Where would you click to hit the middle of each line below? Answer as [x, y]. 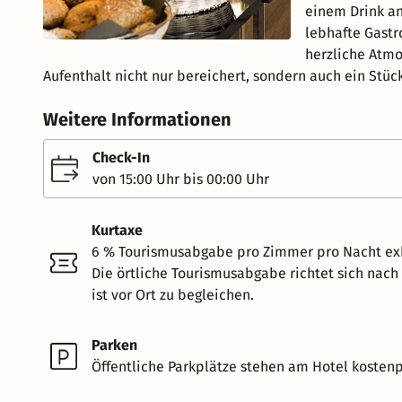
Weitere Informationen [137, 119]
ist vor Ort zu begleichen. [173, 294]
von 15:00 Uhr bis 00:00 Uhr [181, 179]
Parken [114, 345]
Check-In [121, 157]
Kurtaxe [117, 230]
